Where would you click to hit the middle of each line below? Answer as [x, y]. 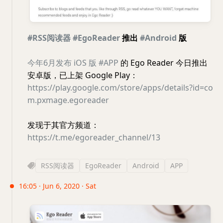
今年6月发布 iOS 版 [62, 62]
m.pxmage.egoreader [68, 100]
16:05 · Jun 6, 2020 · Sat [57, 186]
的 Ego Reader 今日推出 [163, 62]
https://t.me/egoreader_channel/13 [94, 137]
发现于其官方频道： [63, 125]
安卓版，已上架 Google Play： [83, 75]
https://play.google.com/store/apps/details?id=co [120, 87]
